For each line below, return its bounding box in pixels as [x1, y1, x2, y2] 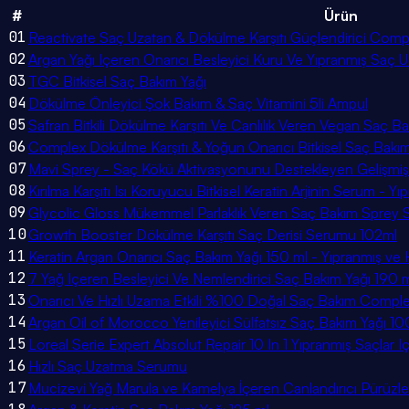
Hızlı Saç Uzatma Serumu [28, 357, 187, 376]
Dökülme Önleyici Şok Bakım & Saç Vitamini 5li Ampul [28, 94, 368, 113]
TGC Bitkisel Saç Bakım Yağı [28, 72, 206, 91]
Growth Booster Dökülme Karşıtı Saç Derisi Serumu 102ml [28, 225, 397, 245]
